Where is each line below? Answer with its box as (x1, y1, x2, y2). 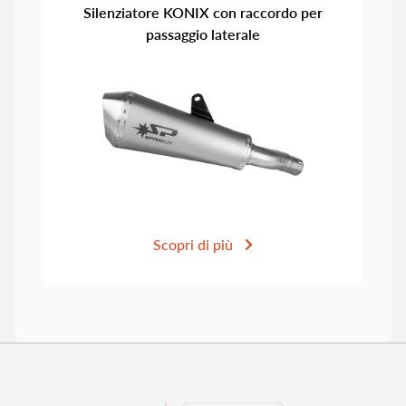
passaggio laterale (146, 24, 260, 45)
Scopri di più (153, 234, 237, 256)
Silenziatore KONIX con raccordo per (83, 2, 323, 24)
